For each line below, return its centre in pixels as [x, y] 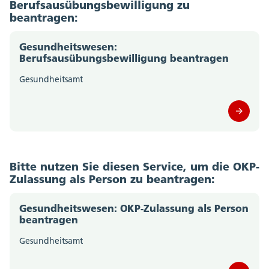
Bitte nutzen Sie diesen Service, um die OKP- [134, 166]
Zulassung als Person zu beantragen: [112, 179]
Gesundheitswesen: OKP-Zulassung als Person [134, 208]
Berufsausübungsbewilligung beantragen [124, 58]
